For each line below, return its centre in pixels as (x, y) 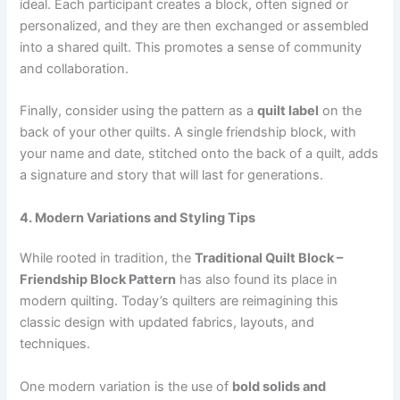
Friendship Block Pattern (98, 280)
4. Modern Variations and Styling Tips (138, 217)
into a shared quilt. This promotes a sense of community (191, 47)
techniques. (55, 344)
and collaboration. (75, 68)
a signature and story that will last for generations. (172, 175)
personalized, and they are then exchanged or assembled (195, 25)
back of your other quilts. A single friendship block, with (188, 133)
